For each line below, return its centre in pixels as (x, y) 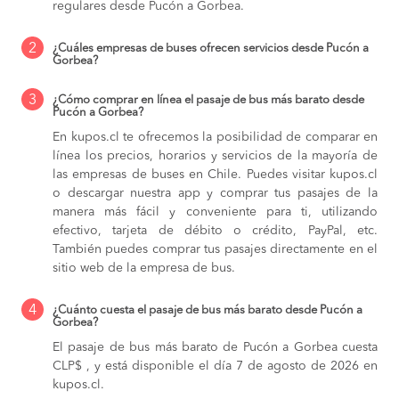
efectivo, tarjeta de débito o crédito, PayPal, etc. (215, 230)
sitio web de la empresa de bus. (144, 268)
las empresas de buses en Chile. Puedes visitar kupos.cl (215, 174)
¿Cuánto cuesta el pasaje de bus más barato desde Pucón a (208, 310)
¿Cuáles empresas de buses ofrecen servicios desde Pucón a (211, 48)
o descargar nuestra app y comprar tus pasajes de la (215, 193)
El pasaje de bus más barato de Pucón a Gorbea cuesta (215, 347)
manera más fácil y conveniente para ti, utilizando (215, 212)
